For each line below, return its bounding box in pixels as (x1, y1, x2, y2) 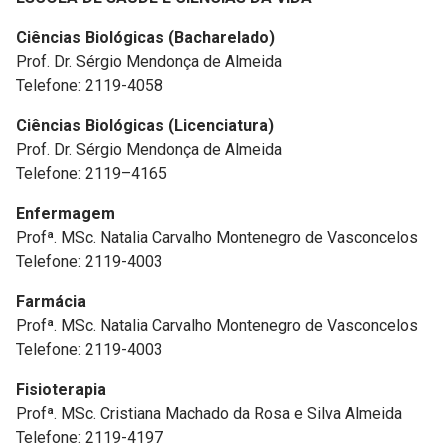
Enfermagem (16, 204, 115, 223)
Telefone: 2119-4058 (16, 76, 163, 95)
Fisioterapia (16, 380, 106, 399)
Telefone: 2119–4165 (16, 164, 167, 183)
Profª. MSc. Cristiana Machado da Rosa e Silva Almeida (16, 404, 402, 423)
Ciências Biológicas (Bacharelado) (16, 28, 275, 47)
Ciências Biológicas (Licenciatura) (16, 116, 274, 135)
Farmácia (16, 292, 86, 311)
